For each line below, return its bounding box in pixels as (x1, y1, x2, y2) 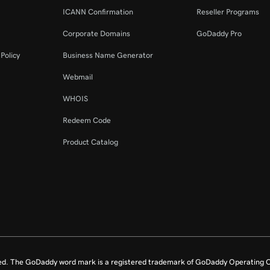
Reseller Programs (196, 8, 259, 16)
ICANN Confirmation (63, 8, 134, 16)
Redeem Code (63, 116, 111, 124)
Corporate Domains (63, 30, 131, 37)
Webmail (63, 73, 93, 81)
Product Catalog (63, 138, 119, 146)
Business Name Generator (63, 51, 154, 59)
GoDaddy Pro (196, 30, 242, 37)
